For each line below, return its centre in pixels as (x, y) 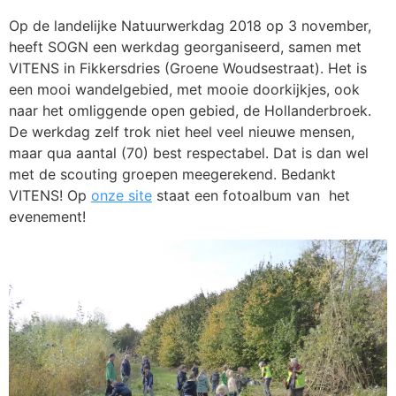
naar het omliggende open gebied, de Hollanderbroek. (190, 110)
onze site (122, 195)
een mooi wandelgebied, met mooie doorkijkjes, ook (184, 89)
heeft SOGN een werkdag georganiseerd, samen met (185, 46)
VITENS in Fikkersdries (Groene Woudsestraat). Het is (188, 68)
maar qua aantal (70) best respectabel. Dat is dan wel (189, 152)
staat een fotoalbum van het (251, 195)
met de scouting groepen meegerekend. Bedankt (172, 174)
